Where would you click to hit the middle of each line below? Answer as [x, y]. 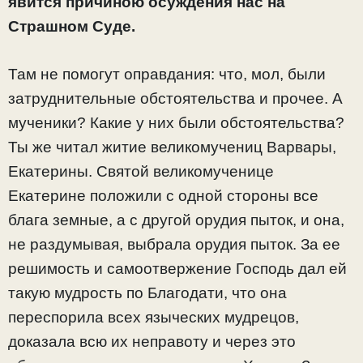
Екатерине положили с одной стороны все [163, 195]
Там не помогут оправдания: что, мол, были [167, 74]
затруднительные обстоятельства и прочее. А [175, 98]
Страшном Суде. [72, 27]
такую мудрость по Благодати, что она [147, 293]
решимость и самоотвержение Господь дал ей [177, 268]
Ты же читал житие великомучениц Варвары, [172, 147]
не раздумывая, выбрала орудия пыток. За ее [174, 244]
